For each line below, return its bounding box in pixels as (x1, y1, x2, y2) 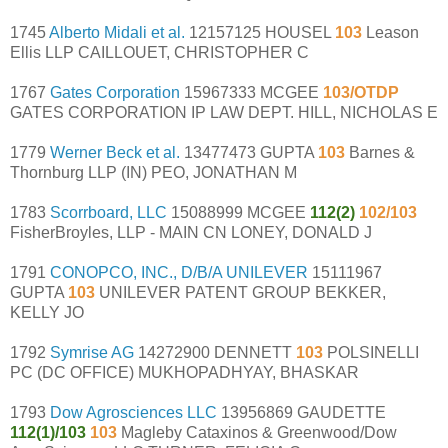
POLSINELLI (327, 343, 419, 361)
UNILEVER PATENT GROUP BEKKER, (99, 283, 386, 301)
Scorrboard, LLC (50, 203, 167, 221)
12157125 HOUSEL (185, 23, 335, 41)
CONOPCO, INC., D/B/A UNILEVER (50, 263, 308, 281)
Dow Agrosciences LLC (50, 403, 217, 421)
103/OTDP (323, 83, 399, 101)
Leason (366, 23, 419, 41)
